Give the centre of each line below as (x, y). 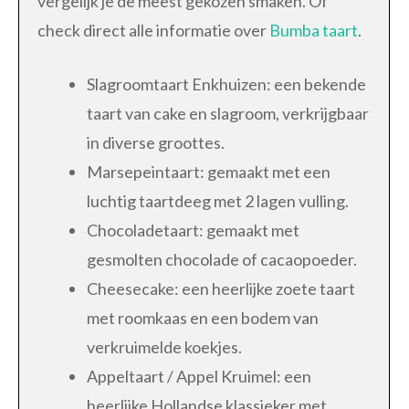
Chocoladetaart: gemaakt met (193, 230)
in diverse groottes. (156, 142)
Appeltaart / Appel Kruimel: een (199, 376)
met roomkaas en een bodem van (203, 317)
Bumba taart (314, 30)
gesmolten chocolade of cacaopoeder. (222, 259)
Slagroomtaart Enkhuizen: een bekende (226, 84)
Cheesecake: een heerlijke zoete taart (221, 288)
